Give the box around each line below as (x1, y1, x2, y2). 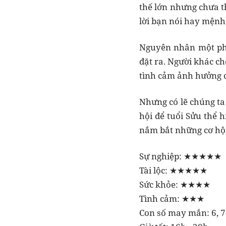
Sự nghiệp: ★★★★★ (139, 150, 221, 162)
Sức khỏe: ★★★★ (139, 179, 210, 191)
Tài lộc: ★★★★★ (139, 164, 207, 177)
